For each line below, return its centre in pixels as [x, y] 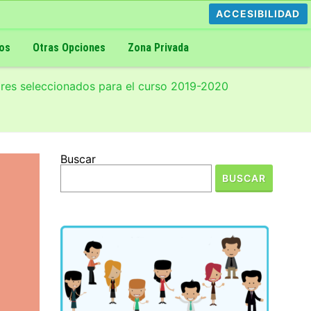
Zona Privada [158, 47]
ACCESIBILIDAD [258, 14]
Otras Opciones [69, 47]
